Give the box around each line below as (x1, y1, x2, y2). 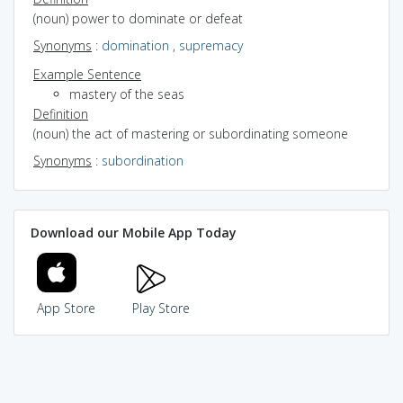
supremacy (179, 36, 243, 54)
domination (102, 36, 169, 54)
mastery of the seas (69, 85, 184, 103)
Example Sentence (33, 65, 141, 83)
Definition (33, 104, 88, 122)
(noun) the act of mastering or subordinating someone (33, 124, 348, 142)
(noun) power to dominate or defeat (33, 9, 243, 27)
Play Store (131, 300, 190, 317)
